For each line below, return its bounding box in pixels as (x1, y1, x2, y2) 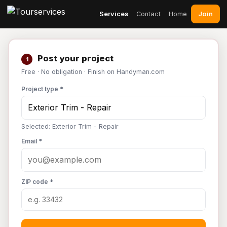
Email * (21, 137, 42, 145)
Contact (136, 10, 161, 18)
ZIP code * (21, 178, 53, 185)
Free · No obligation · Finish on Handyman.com (21, 68, 165, 75)
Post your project (35, 53, 113, 63)
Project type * (21, 85, 63, 93)
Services (99, 10, 128, 18)
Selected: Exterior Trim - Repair (21, 123, 119, 130)
